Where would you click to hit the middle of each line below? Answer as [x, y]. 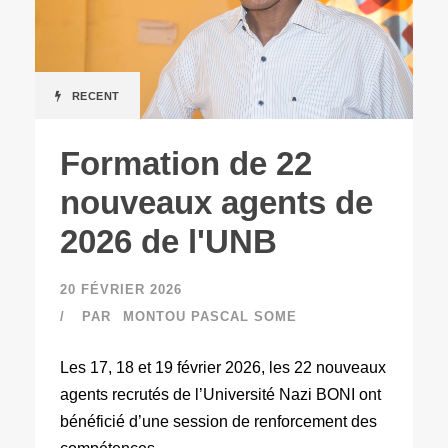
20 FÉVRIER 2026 [121, 289]
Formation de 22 [186, 163]
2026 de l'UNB [168, 241]
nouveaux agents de [216, 202]
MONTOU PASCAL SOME [210, 316]
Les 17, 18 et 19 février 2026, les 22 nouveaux [223, 367]
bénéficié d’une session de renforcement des [218, 421]
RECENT [95, 95]
